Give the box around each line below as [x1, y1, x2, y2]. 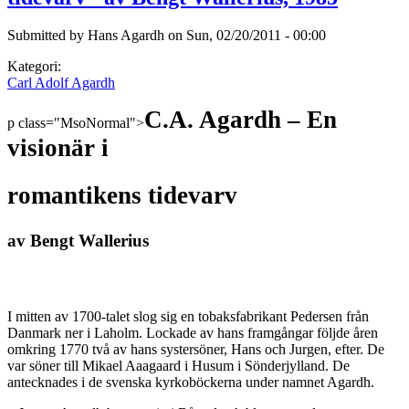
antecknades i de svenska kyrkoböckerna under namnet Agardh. [7, 374, 374, 391]
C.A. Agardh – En [144, 106, 337, 134]
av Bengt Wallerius [7, 231, 149, 251]
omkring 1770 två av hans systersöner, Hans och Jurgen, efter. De [7, 341, 384, 358]
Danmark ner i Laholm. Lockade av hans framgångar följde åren [7, 325, 378, 341]
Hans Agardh [88, 27, 164, 44]
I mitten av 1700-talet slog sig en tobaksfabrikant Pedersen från [7, 309, 369, 325]
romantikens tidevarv [7, 182, 237, 210]
